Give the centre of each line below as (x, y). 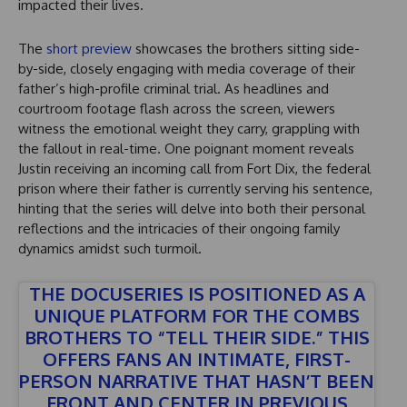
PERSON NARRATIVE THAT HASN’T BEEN (197, 381)
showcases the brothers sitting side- (246, 49)
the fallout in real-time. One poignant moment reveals (186, 149)
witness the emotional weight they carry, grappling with (189, 129)
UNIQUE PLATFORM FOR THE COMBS (197, 316)
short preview (89, 49)
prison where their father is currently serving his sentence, (195, 189)
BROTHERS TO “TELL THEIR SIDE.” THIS (197, 338)
